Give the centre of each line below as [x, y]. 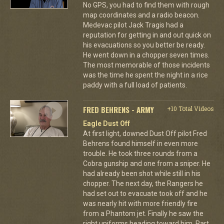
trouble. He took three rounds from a [140, 153]
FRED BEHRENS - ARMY [118, 109]
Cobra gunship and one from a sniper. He [146, 163]
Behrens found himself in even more [140, 143]
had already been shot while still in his [141, 173]
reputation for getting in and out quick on [147, 35]
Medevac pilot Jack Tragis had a [133, 25]
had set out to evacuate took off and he [145, 193]
